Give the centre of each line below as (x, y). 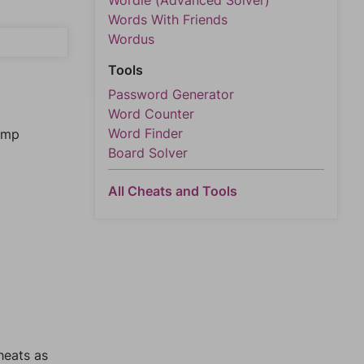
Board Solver (148, 153)
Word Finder (145, 133)
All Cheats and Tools (173, 191)
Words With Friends (168, 19)
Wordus (131, 39)
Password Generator (171, 94)
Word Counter (151, 114)
